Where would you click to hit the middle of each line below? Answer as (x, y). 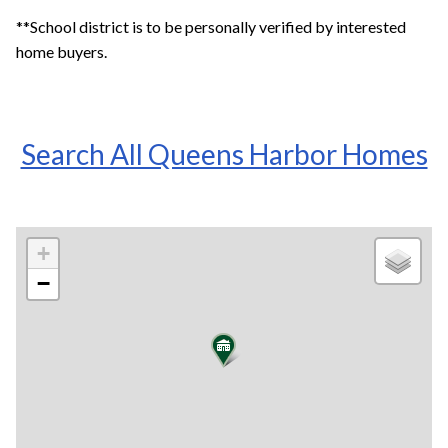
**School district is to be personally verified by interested (211, 26)
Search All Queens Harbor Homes (224, 153)
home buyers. (61, 51)
